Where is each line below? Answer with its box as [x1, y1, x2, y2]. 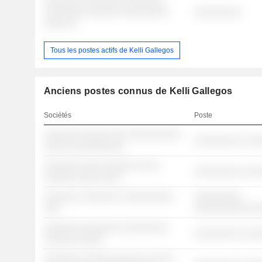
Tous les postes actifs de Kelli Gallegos [50, 46, 174, 54]
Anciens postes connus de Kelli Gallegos [43, 86, 233, 96]
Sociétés [43, 111, 71, 120]
